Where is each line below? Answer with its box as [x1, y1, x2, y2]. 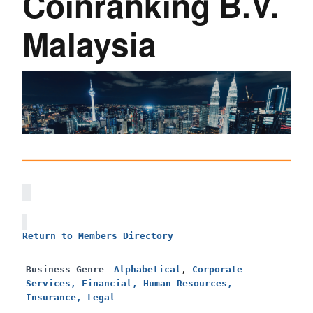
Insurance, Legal [26, 291, 115, 303]
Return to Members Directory [22, 230, 173, 241]
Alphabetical [114, 263, 181, 275]
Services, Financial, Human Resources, [26, 277, 233, 289]
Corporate [192, 263, 242, 275]
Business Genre [26, 263, 104, 275]
